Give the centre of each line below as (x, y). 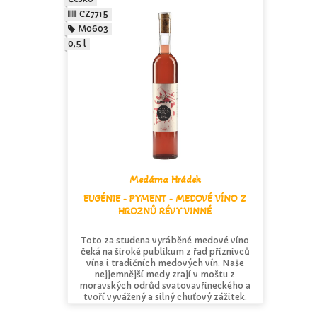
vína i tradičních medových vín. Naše (165, 263)
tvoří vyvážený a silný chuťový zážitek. (165, 296)
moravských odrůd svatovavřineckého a (165, 285)
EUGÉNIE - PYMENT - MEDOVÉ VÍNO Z (165, 198)
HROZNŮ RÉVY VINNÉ (165, 211)
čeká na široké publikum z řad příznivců (165, 251)
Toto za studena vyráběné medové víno (165, 240)
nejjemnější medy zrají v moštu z (165, 274)
